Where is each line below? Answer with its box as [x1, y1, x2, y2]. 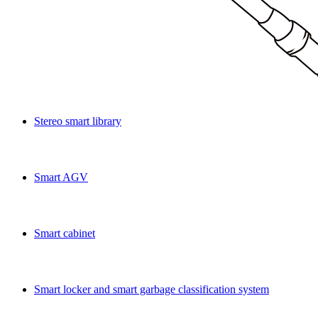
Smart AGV [34, 171, 88, 183]
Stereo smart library [34, 115, 121, 127]
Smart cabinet [34, 227, 95, 239]
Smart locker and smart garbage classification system [34, 283, 269, 295]
